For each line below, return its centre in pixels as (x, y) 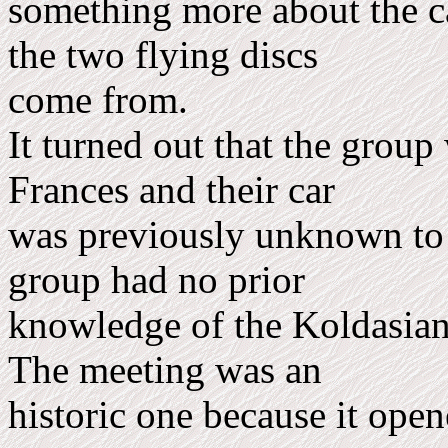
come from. (98, 99)
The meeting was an (170, 369)
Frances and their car (176, 189)
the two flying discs (168, 54)
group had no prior (161, 279)
